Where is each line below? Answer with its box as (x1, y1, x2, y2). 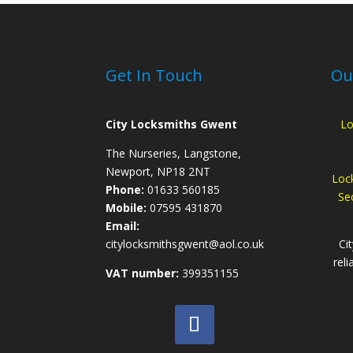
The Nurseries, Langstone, (106, 145, 242, 161)
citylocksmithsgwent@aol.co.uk (106, 236, 265, 251)
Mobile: (106, 199, 147, 215)
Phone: (106, 181, 145, 197)
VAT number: (106, 265, 180, 281)
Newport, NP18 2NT (106, 163, 211, 179)
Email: (106, 217, 140, 233)
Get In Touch (106, 64, 203, 86)
